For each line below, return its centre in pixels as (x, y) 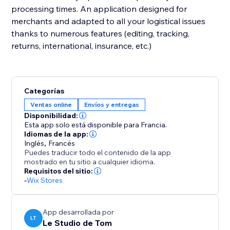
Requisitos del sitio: (59, 171)
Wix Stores (45, 180)
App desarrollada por (79, 212)
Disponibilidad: (51, 116)
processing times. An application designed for (99, 9)
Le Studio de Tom (78, 223)
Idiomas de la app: (56, 134)
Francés (62, 143)
